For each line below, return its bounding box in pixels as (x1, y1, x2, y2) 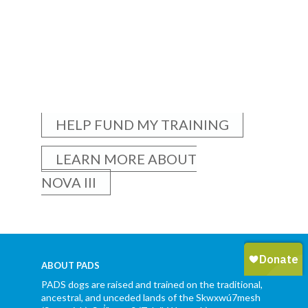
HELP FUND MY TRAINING (55, 116, 229, 133)
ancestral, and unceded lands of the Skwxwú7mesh (41, 291, 261, 304)
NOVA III (41, 174, 96, 190)
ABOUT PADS (41, 260, 100, 272)
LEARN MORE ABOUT (55, 151, 197, 167)
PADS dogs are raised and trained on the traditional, (41, 278, 263, 291)
